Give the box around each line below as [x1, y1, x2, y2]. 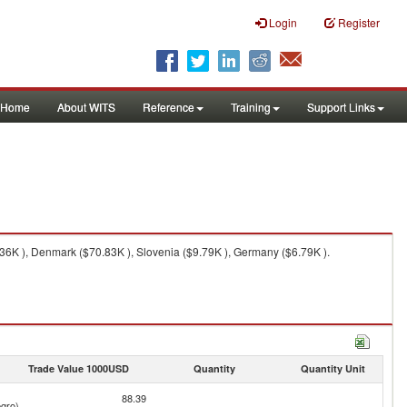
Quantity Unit [300, 362, 365, 375]
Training [231, 99, 271, 114]
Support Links [307, 99, 375, 114]
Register [338, 15, 380, 30]
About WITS [57, 99, 115, 114]
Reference [143, 99, 194, 114]
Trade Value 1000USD [27, 362, 129, 375]
